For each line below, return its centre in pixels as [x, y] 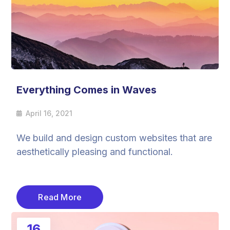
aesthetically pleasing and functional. [95, 151]
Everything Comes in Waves [87, 90]
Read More [60, 197]
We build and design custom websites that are [114, 138]
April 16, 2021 [49, 113]
